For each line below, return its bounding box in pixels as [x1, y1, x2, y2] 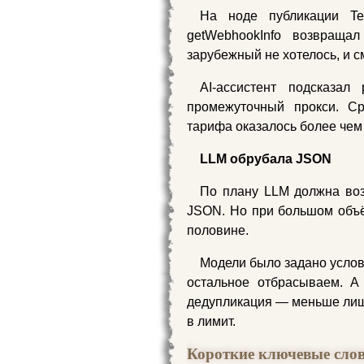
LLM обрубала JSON [200, 151, 331, 166]
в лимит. [187, 314, 236, 328]
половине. [187, 223, 249, 237]
